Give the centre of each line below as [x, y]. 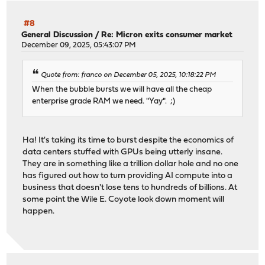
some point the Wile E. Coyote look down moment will [124, 199]
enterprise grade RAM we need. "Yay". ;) [104, 101]
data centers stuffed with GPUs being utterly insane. [123, 152]
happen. [39, 211]
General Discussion [57, 35]
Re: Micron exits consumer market [167, 35]
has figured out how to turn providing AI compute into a [128, 176]
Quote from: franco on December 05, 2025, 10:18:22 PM [129, 75]
